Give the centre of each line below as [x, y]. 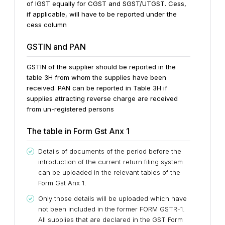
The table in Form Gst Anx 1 [78, 131]
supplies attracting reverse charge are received [102, 98]
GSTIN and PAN [56, 47]
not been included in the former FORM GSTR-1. [111, 209]
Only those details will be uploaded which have [113, 198]
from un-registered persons [70, 109]
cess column [47, 25]
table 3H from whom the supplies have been [96, 77]
